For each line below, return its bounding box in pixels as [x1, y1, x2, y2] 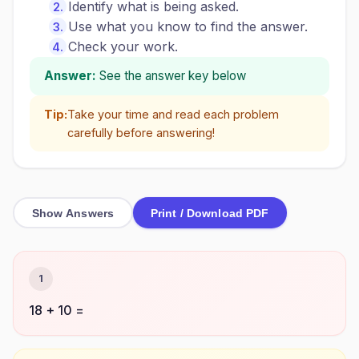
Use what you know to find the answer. [68, 18, 308, 34]
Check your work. [68, 38, 178, 54]
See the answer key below [99, 68, 246, 83]
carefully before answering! [67, 126, 215, 139]
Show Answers [31, 206, 115, 220]
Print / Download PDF [150, 206, 269, 220]
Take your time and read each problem [67, 107, 279, 121]
